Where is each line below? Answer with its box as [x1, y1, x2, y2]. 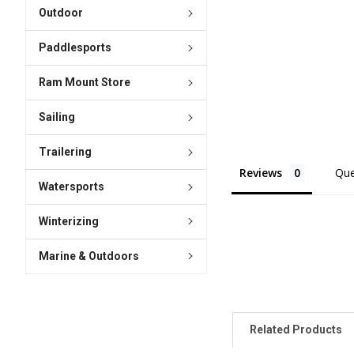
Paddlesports [38, 41, 111, 55]
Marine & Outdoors [38, 249, 139, 262]
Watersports [38, 180, 104, 194]
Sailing [38, 111, 75, 124]
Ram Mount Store [38, 76, 130, 89]
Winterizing [38, 214, 99, 228]
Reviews [239, 165, 283, 181]
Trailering [38, 145, 92, 159]
